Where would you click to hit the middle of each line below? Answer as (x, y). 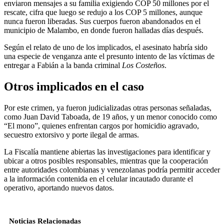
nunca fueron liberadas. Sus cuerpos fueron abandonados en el (102, 21)
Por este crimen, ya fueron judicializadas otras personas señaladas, (108, 108)
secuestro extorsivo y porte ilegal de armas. (71, 135)
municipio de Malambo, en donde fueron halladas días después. (104, 30)
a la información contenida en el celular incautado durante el (98, 179)
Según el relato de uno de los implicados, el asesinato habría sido (106, 47)
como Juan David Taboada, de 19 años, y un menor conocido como (110, 117)
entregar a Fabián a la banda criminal (63, 65)
